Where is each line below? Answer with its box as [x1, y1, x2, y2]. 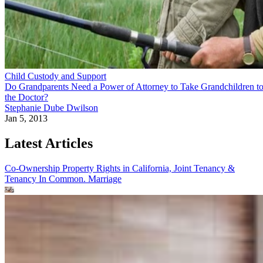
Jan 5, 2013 [5, 113, 48, 123]
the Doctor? [5, 92, 48, 102]
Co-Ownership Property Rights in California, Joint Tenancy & [5, 163, 235, 173]
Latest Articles [5, 135, 93, 151]
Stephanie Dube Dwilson [5, 102, 98, 113]
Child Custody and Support [5, 70, 106, 81]
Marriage [88, 173, 122, 184]
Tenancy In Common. [5, 173, 88, 184]
